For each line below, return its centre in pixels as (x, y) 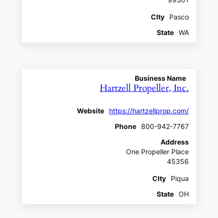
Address (175, 142)
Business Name (161, 78)
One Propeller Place (158, 152)
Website (91, 111)
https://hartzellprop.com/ (149, 111)
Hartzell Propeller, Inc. (145, 88)
